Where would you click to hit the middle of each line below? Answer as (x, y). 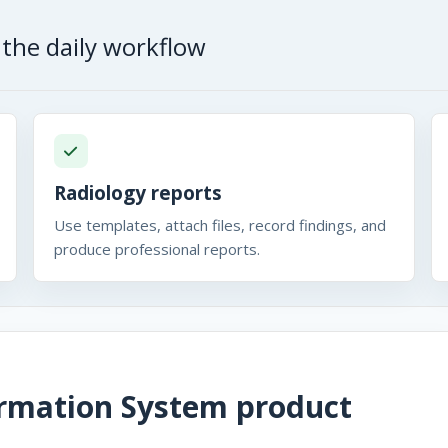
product (290, 406)
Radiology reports (137, 193)
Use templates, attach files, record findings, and (219, 225)
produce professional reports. (156, 249)
